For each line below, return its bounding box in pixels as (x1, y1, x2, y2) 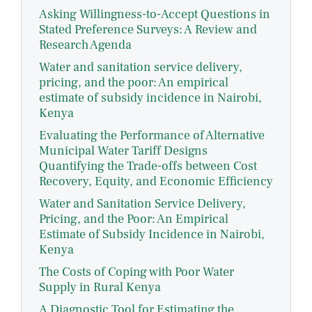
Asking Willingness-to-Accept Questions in (39, 6, 270, 23)
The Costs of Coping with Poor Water (39, 264, 234, 281)
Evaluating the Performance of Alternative (39, 127, 265, 144)
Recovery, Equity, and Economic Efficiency (39, 173, 273, 190)
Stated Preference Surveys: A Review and (39, 22, 257, 38)
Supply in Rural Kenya (39, 279, 161, 296)
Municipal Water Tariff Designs (39, 143, 208, 159)
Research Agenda (39, 37, 132, 54)
